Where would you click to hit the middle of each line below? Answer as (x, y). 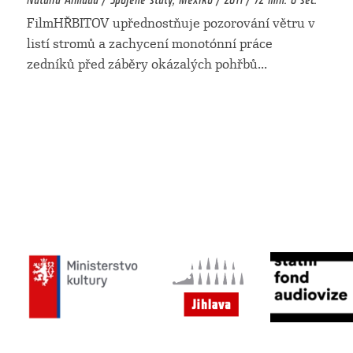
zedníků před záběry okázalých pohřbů (143, 65)
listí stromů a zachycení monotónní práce (150, 44)
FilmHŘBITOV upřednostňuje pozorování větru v (171, 24)
